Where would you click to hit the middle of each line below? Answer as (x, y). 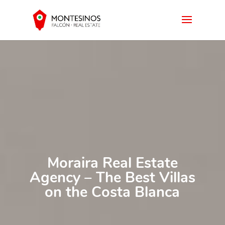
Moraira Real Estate (112, 163)
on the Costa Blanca (113, 192)
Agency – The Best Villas (112, 178)
